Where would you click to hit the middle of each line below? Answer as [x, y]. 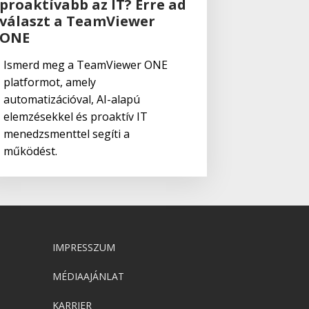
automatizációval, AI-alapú [71, 99]
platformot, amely [49, 82]
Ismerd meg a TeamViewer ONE [85, 64]
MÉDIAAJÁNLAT [88, 276]
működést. [30, 151]
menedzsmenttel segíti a [66, 133]
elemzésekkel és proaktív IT [75, 116]
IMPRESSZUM [84, 247]
